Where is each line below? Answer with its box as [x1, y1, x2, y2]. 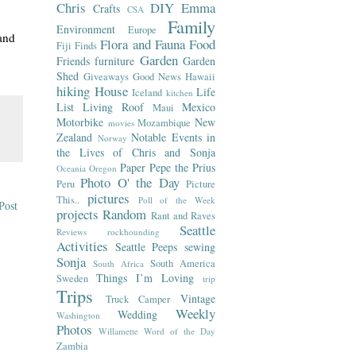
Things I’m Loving [96, 270, 194, 285]
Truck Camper [105, 292, 171, 306]
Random [103, 205, 147, 223]
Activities [56, 237, 108, 255]
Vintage [180, 291, 216, 306]
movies [107, 117, 134, 129]
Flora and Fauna [100, 35, 185, 53]
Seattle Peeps [114, 239, 178, 254]
